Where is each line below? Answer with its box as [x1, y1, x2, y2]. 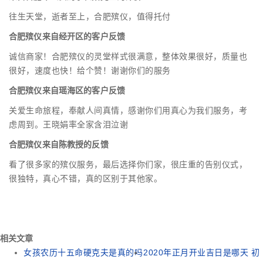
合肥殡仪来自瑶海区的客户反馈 [9, 86, 125, 96]
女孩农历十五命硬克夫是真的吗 [23, 248, 143, 258]
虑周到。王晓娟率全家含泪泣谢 [9, 120, 128, 130]
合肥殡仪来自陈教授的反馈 [9, 140, 109, 150]
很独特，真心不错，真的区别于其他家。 [9, 174, 162, 184]
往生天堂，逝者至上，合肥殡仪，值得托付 [9, 12, 171, 22]
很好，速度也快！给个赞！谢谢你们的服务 [9, 66, 171, 76]
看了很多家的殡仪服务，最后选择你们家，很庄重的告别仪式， [9, 160, 247, 170]
